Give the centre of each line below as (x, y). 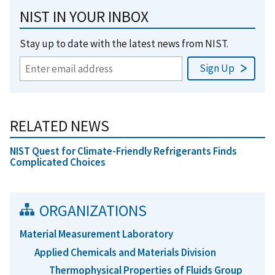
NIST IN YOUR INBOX (84, 17)
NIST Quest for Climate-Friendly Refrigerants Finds (123, 151)
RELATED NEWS (60, 126)
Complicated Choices (58, 162)
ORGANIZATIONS (93, 211)
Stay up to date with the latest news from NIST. (124, 44)
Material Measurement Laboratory (96, 234)
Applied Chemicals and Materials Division (125, 252)
